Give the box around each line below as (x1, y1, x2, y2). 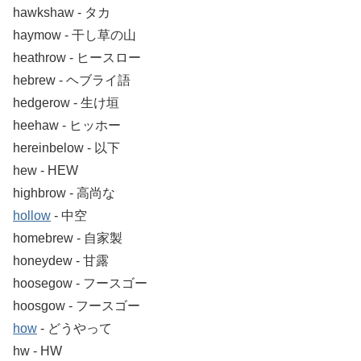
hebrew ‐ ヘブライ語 (13, 73, 131, 87)
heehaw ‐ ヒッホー (13, 118, 121, 132)
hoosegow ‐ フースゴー (13, 276, 147, 290)
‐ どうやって (37, 321, 112, 335)
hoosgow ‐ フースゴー (13, 298, 140, 313)
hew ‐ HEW (13, 163, 78, 177)
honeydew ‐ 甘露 (13, 253, 109, 268)
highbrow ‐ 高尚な (13, 185, 115, 200)
